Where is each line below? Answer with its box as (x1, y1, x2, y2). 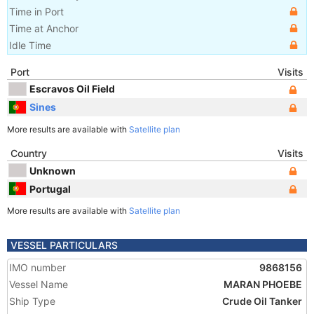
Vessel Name (9, 278, 68, 290)
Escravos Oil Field (29, 82, 115, 95)
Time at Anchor (9, 22, 78, 34)
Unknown (29, 164, 76, 177)
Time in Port (9, 6, 64, 18)
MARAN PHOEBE (224, 278, 302, 290)
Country (11, 147, 47, 159)
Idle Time (9, 39, 51, 51)
